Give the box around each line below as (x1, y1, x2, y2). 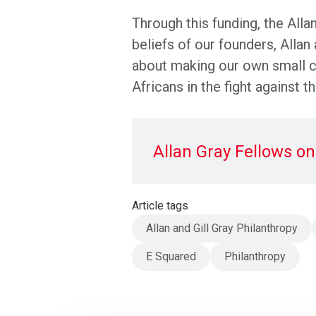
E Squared (146, 249, 196, 263)
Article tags (132, 198, 188, 212)
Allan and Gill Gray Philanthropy (146, 221, 298, 235)
